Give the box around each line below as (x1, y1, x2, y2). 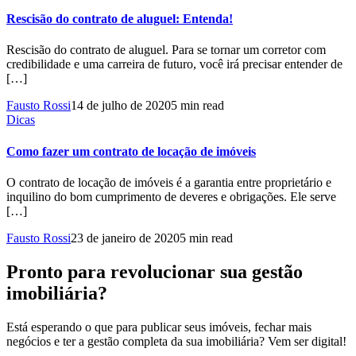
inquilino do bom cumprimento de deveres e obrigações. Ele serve (6, 189, 336, 203)
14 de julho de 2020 (71, 99, 171, 113)
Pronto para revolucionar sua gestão (6, 261, 303, 282)
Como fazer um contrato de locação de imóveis (6, 144, 256, 158)
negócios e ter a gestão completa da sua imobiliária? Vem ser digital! (6, 334, 346, 348)
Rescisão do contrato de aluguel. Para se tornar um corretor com (6, 43, 326, 57)
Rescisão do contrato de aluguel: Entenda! (6, 12, 233, 26)
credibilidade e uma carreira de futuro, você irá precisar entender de (6, 57, 342, 72)
